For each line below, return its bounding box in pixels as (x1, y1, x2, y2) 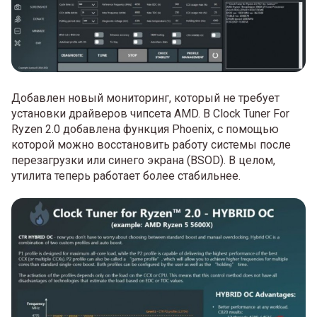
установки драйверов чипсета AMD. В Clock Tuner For (11, 107, 289, 121)
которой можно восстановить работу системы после (11, 138, 291, 152)
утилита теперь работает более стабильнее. (11, 169, 241, 183)
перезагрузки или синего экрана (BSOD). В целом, (11, 154, 275, 168)
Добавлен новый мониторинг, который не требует (11, 91, 279, 105)
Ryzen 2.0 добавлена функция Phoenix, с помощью (11, 122, 279, 137)
